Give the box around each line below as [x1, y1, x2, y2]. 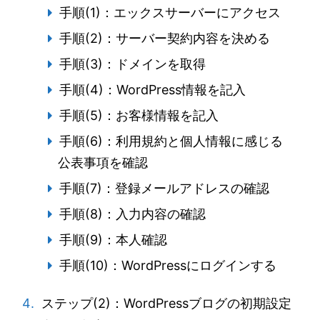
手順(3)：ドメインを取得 [59, 56, 206, 71]
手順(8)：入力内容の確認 [59, 206, 206, 221]
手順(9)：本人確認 [59, 232, 167, 247]
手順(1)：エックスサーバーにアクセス [59, 5, 281, 20]
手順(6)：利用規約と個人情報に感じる [59, 134, 283, 149]
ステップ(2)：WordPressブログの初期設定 [41, 296, 291, 311]
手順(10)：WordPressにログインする [59, 258, 276, 273]
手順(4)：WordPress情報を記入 [59, 82, 246, 97]
